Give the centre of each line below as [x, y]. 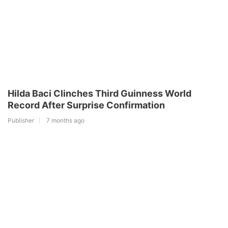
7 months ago [65, 120]
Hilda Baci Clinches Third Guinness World [99, 93]
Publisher [21, 120]
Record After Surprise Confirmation [86, 105]
